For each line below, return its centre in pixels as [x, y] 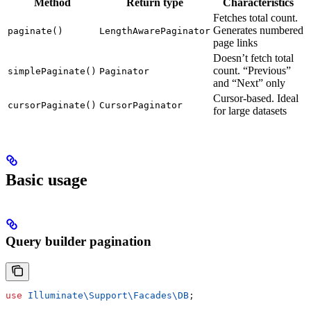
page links [235, 42]
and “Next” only [249, 83]
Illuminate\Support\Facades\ [100, 296]
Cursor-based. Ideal [256, 98]
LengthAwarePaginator [155, 31]
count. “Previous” [252, 70]
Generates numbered [258, 30]
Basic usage [47, 179]
